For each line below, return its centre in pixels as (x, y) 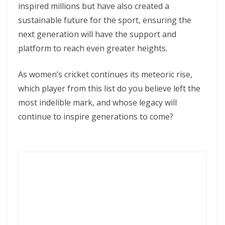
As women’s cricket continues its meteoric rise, (105, 74)
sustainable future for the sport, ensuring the (105, 20)
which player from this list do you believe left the (109, 88)
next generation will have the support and (97, 34)
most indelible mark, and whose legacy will (97, 102)
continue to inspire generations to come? (96, 117)
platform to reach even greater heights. (93, 48)
